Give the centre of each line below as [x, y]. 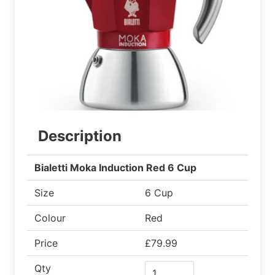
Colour [50, 218]
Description [80, 136]
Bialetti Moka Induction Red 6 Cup [115, 167]
